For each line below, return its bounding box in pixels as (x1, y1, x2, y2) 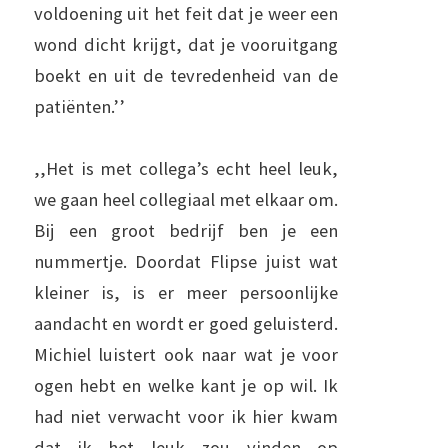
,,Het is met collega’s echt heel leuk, (33, 157, 339, 180)
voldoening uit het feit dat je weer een (33, 2, 339, 25)
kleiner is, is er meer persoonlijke (33, 281, 339, 304)
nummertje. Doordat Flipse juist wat (33, 250, 339, 273)
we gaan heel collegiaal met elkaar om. (33, 188, 339, 211)
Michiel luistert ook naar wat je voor (33, 343, 339, 366)
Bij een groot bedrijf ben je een (33, 219, 339, 242)
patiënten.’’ (33, 95, 125, 118)
